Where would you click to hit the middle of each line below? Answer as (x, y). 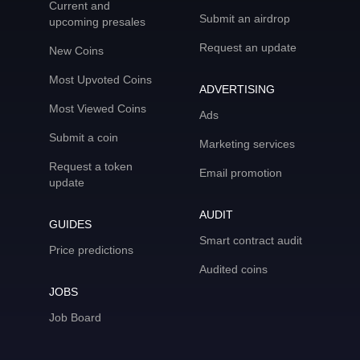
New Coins (76, 51)
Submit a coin (83, 137)
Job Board (75, 317)
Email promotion (241, 173)
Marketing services (247, 144)
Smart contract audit (251, 240)
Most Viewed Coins (97, 108)
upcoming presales (97, 22)
